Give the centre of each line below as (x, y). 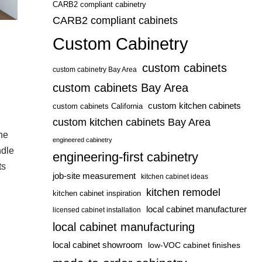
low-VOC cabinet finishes (194, 245)
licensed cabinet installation (96, 210)
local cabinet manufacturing (123, 227)
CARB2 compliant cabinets (115, 20)
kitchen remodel (183, 192)
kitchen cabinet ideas (174, 177)
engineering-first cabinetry (125, 157)
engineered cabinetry (82, 140)
